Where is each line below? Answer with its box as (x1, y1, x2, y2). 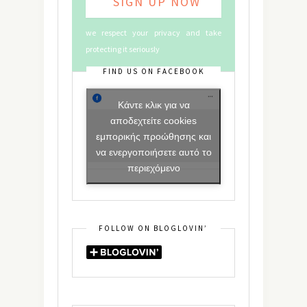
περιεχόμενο (127, 162, 180, 173)
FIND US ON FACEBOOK (103, 66, 204, 76)
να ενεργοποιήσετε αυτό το (95, 146, 212, 158)
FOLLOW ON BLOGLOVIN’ (99, 223, 208, 233)
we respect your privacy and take (86, 27, 221, 38)
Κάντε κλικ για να (117, 99, 190, 110)
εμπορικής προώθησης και (96, 130, 211, 142)
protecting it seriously (86, 43, 160, 54)
